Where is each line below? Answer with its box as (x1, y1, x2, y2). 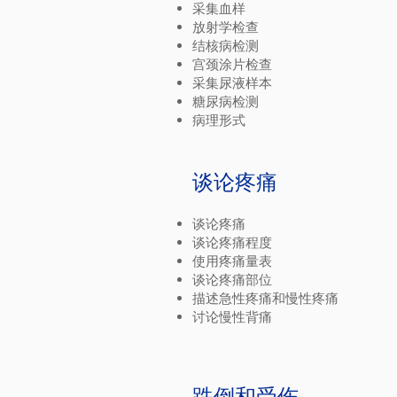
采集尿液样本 (192, 74, 272, 91)
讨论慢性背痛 (192, 308, 272, 325)
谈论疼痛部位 (192, 271, 272, 288)
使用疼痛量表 (192, 253, 272, 269)
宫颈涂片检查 (192, 56, 272, 73)
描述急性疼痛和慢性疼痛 (192, 290, 339, 307)
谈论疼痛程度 (192, 234, 272, 251)
